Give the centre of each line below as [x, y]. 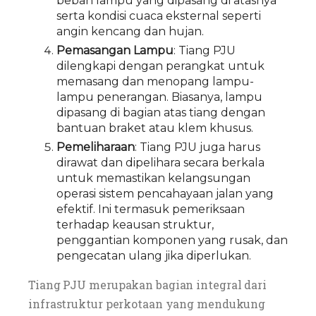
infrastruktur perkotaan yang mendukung [147, 304]
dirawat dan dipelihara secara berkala [160, 163]
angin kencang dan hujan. [130, 31]
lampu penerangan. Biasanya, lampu [159, 97]
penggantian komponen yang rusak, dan [172, 240]
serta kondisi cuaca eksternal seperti [159, 16]
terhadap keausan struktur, [135, 225]
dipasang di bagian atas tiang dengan [161, 113]
